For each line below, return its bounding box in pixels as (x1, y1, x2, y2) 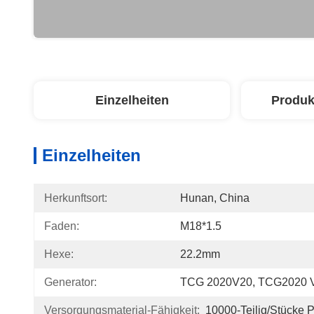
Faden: (44, 220, 79, 232)
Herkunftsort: (44, 192, 107, 204)
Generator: (44, 276, 97, 288)
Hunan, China (180, 192, 250, 204)
